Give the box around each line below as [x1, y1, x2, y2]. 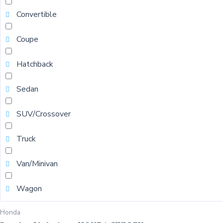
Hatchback [16, 58, 53, 70]
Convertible [16, 8, 57, 20]
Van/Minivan [16, 158, 58, 169]
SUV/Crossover [16, 108, 71, 119]
